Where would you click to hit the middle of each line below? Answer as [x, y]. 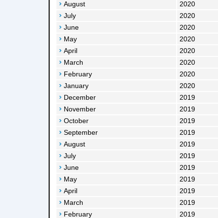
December [80, 97]
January [76, 86]
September [81, 132]
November [80, 109]
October [76, 121]
